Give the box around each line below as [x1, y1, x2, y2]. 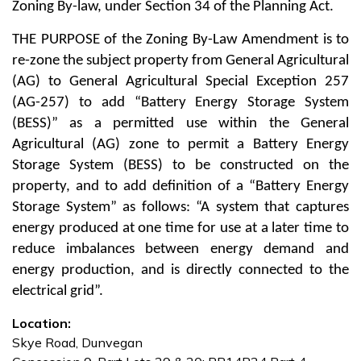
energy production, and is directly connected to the [12, 263, 349, 278]
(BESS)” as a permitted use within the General [12, 116, 349, 131]
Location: [12, 315, 71, 331]
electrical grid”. [12, 284, 103, 299]
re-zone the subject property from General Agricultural [12, 53, 349, 68]
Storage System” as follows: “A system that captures [12, 200, 349, 215]
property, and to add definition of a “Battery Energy [12, 179, 349, 194]
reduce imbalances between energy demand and [12, 242, 349, 257]
